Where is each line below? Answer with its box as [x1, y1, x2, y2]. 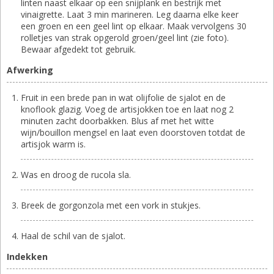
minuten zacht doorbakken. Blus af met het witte [21, 114, 214, 127]
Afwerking [7, 64, 53, 76]
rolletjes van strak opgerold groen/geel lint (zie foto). [21, 31, 229, 43]
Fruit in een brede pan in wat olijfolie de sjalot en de [21, 91, 226, 103]
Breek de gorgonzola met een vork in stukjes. [21, 199, 201, 211]
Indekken [7, 250, 48, 262]
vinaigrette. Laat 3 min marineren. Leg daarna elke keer [21, 8, 239, 20]
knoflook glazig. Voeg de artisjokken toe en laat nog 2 [21, 103, 234, 115]
